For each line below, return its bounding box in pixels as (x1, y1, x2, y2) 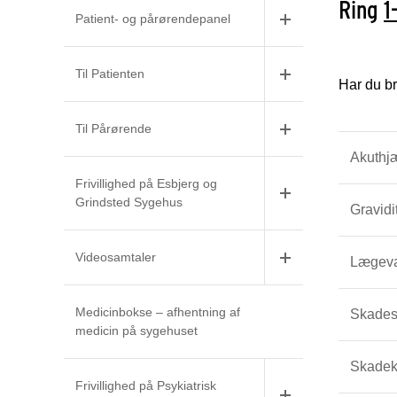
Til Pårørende (75, 121, 152, 136)
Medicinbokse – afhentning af (75, 305, 240, 319)
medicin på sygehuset (75, 323, 198, 338)
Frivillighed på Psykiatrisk (75, 378, 216, 393)
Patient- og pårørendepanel (75, 12, 230, 26)
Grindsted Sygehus (75, 195, 183, 209)
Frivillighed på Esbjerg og (75, 176, 217, 191)
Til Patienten (75, 66, 144, 81)
